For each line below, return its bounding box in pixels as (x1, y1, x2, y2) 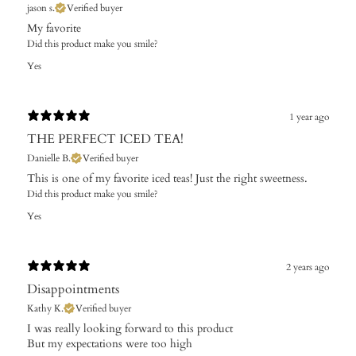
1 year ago (289, 110, 329, 124)
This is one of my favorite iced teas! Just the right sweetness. (27, 170, 308, 186)
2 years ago (286, 261, 329, 274)
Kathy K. (27, 301, 64, 315)
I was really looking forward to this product (27, 320, 233, 336)
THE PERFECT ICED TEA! (27, 130, 184, 148)
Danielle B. (27, 151, 71, 164)
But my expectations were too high (27, 335, 192, 351)
